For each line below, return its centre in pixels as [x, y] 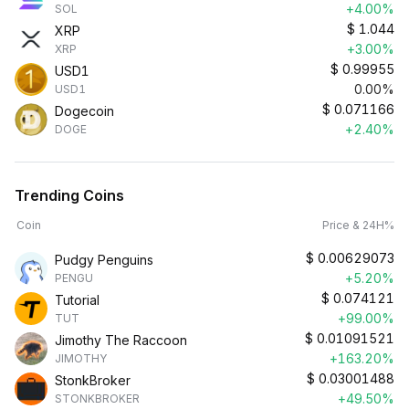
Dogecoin [84, 111]
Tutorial [77, 300]
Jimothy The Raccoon [121, 340]
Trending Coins [69, 195]
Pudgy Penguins [104, 260]
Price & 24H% [358, 225]
